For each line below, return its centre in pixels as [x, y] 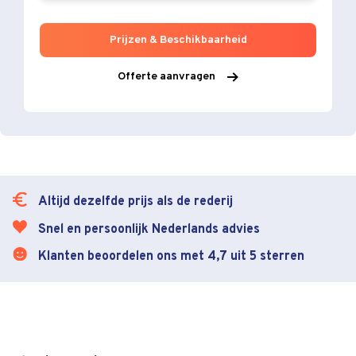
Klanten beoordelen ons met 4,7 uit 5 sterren [171, 256]
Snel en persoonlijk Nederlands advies [149, 229]
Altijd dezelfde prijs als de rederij [135, 201]
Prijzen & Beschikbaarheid [178, 41]
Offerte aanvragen [166, 77]
